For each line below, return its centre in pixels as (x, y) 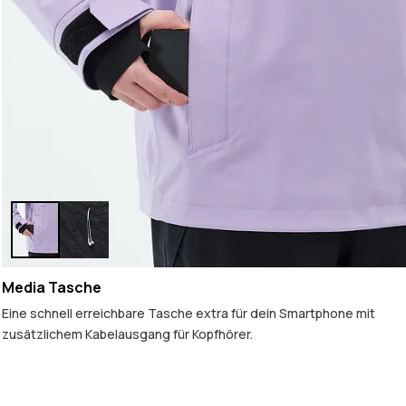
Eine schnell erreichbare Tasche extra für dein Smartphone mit (188, 313)
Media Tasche (52, 287)
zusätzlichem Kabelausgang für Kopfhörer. (127, 333)
